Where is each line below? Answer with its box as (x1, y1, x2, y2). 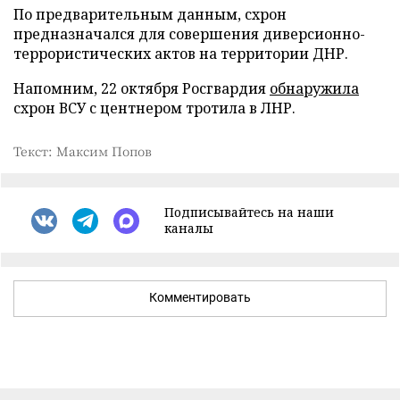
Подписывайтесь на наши (164, 204, 334, 221)
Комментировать (149, 290, 251, 304)
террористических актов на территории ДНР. (13, 44, 348, 63)
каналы (164, 220, 213, 237)
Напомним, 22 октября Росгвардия (13, 79, 270, 98)
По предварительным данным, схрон (13, 4, 287, 24)
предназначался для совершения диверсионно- (13, 24, 365, 44)
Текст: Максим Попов (13, 142, 152, 160)
